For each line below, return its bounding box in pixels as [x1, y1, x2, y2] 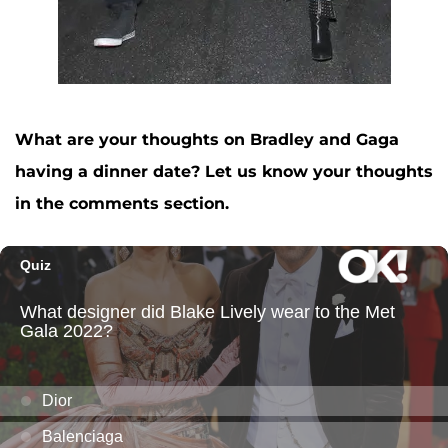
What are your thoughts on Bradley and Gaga [15, 130, 399, 150]
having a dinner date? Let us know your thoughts [15, 162, 433, 182]
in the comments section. [15, 194, 229, 214]
